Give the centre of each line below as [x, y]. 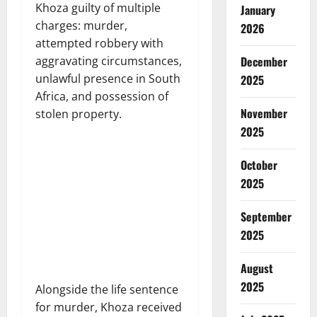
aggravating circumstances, [109, 61]
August [257, 268]
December [264, 61]
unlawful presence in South [108, 79]
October [259, 165]
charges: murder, [81, 26]
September [266, 216]
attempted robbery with [99, 44]
